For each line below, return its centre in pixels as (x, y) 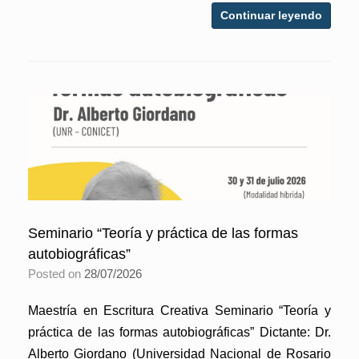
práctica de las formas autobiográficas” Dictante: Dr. (179, 332)
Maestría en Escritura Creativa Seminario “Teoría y (179, 310)
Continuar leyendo (271, 15)
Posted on (60, 273)
